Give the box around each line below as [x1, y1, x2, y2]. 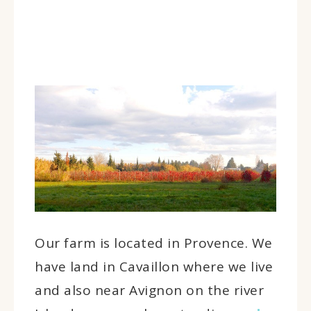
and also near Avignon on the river [35, 280, 264, 299]
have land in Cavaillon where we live [35, 257, 273, 276]
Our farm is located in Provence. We [35, 233, 273, 252]
